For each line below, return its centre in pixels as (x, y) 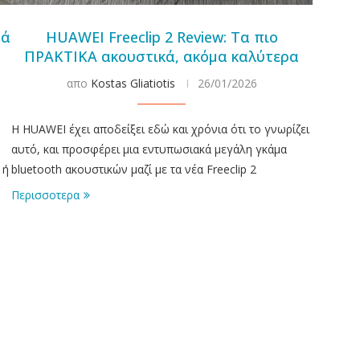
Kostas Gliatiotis (133, 83)
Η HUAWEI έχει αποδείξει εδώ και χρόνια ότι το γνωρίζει (160, 129)
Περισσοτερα (45, 194)
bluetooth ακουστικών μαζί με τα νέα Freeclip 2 (133, 169)
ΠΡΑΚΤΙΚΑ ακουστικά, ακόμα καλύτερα (162, 56)
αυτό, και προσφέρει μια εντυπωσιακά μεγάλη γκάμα (149, 149)
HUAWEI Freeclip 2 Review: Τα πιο (162, 37)
